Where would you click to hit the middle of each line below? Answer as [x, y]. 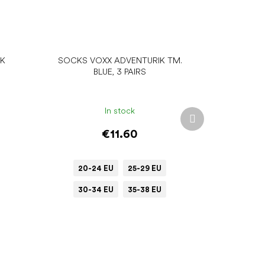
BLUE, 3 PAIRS [120, 72]
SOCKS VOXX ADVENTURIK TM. [120, 61]
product [210, 123]
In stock [120, 110]
